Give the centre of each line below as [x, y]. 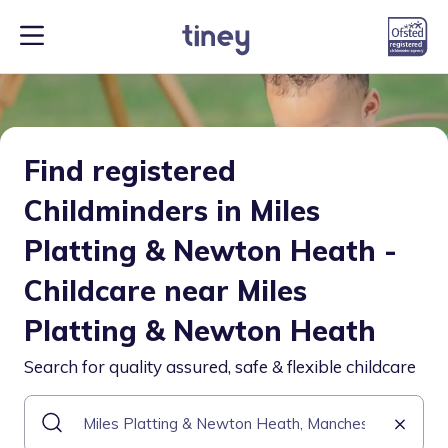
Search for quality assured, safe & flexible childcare [220, 366]
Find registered [130, 170]
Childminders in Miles [172, 210]
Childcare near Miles [165, 290]
